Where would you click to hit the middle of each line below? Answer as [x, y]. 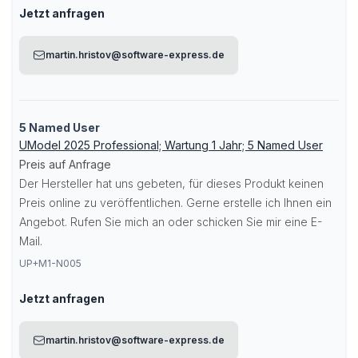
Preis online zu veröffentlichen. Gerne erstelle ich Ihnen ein [175, 203]
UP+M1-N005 [50, 263]
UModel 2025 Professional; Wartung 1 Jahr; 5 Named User [171, 145]
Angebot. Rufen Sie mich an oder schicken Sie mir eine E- [171, 222]
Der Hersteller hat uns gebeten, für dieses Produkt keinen [171, 183]
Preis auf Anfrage [65, 164]
